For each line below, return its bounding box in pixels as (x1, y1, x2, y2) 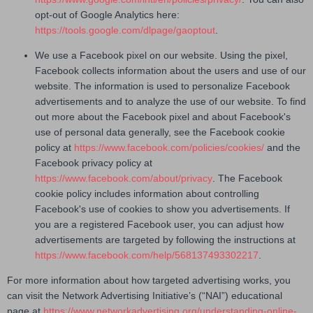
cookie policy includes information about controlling (35, 188, 259, 200)
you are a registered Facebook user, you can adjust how (35, 219, 284, 231)
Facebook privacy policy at (35, 157, 152, 169)
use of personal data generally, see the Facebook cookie (35, 126, 285, 138)
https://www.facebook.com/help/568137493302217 (35, 249, 259, 261)
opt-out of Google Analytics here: (35, 9, 180, 21)
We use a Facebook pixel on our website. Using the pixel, (35, 50, 288, 61)
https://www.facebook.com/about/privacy (35, 173, 212, 184)
